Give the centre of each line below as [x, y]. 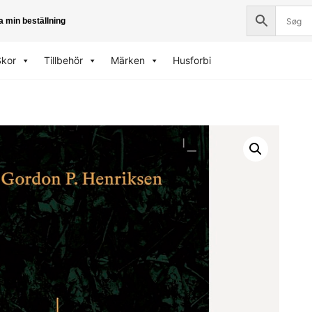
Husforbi [192, 60]
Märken [127, 60]
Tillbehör [63, 60]
